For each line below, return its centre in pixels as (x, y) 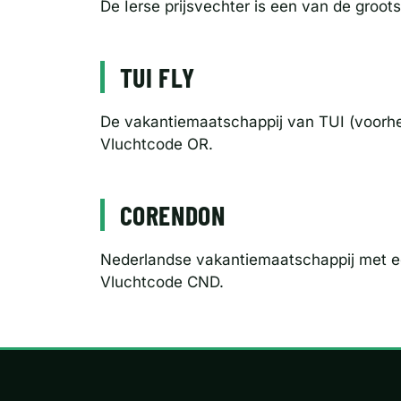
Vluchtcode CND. (162, 282)
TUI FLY (157, 77)
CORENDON (172, 214)
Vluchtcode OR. (157, 144)
